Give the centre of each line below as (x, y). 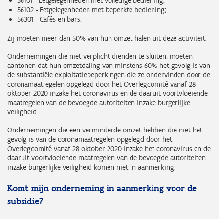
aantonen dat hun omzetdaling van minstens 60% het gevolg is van (109, 66)
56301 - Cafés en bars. (49, 19)
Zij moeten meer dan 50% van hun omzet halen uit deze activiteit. (107, 38)
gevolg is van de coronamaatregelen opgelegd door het (90, 139)
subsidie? (25, 201)
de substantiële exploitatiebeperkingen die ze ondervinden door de (109, 75)
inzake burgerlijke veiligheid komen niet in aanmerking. (91, 167)
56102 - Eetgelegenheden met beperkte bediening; (92, 10)
